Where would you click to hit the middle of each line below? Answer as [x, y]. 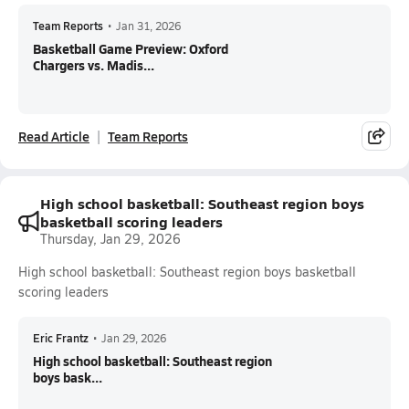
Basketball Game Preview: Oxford [131, 48]
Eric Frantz [61, 338]
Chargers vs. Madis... [94, 65]
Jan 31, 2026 [148, 26]
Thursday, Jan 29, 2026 [110, 239]
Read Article [54, 136]
